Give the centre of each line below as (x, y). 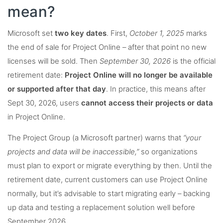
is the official (193, 61)
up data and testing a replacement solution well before (101, 207)
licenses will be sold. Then (54, 61)
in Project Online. (36, 117)
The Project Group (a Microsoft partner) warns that (95, 138)
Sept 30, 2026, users (44, 103)
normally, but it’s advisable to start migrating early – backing (109, 193)
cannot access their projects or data (147, 103)
